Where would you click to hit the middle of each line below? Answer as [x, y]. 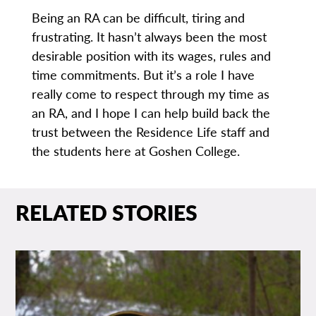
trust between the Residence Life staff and [150, 132]
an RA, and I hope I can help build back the [151, 113]
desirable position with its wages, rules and [151, 56]
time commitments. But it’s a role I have [143, 75]
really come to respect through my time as [150, 94]
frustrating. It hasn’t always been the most [149, 37]
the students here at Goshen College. [137, 151]
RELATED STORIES [107, 213]
